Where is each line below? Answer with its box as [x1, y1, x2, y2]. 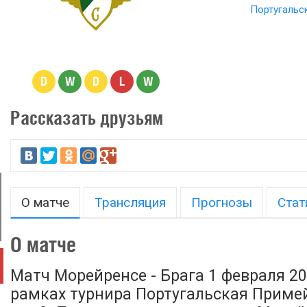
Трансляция [95, 195, 166, 210]
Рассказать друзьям [10, 107, 163, 129]
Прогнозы [191, 195, 252, 210]
